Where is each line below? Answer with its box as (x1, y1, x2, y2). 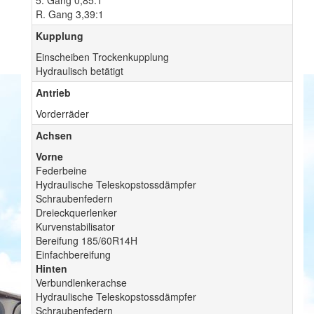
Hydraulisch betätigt (36, 64, 123, 78)
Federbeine (36, 163, 87, 178)
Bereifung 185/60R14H (36, 233, 137, 248)
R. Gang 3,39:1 (36, 7, 104, 22)
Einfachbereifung (36, 247, 111, 262)
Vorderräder (36, 107, 89, 121)
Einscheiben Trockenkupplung (36, 50, 169, 64)
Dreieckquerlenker (36, 205, 117, 220)
